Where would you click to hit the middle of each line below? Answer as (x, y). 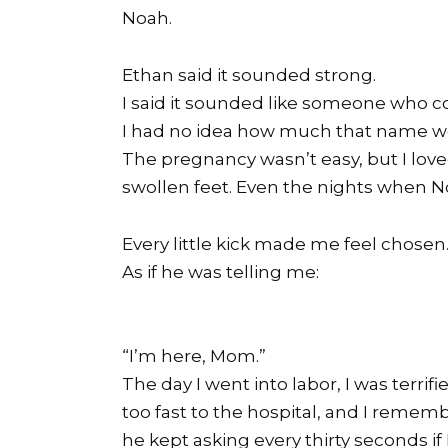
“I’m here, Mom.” (194, 356)
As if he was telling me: (220, 271)
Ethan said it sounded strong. (249, 74)
